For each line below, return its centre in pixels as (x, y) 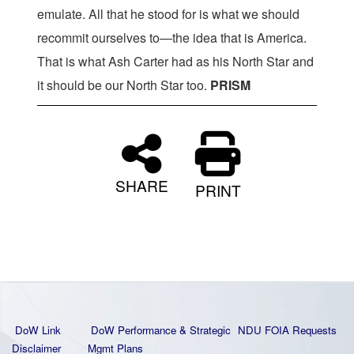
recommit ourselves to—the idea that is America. (172, 38)
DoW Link (38, 330)
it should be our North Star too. (124, 85)
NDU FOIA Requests (287, 330)
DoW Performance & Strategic (161, 330)
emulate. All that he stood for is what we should (168, 14)
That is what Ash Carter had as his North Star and (175, 61)
